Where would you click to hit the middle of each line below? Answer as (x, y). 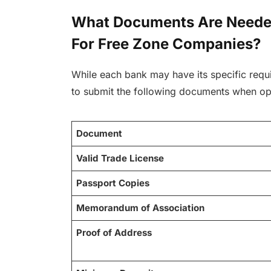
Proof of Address (114, 233)
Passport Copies (113, 183)
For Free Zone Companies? (166, 44)
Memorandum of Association (141, 208)
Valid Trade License (120, 158)
